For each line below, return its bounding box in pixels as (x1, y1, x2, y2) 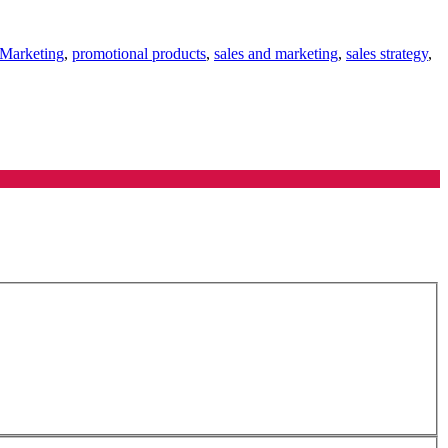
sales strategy (346, 44, 428, 62)
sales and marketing (214, 44, 338, 62)
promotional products (72, 44, 206, 62)
